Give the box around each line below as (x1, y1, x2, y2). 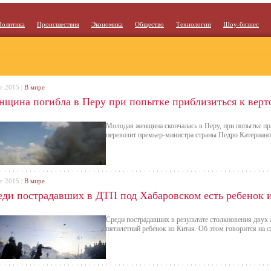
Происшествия (37, 21, 79, 28)
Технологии (176, 21, 211, 28)
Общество (135, 21, 164, 28)
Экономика (91, 21, 123, 28)
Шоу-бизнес (223, 21, 259, 28)
